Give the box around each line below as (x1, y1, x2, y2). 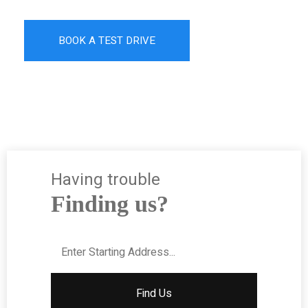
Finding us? (51, 191, 168, 217)
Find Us (136, 285, 172, 302)
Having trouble (51, 168, 160, 192)
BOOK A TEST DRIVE (58, 33, 155, 48)
